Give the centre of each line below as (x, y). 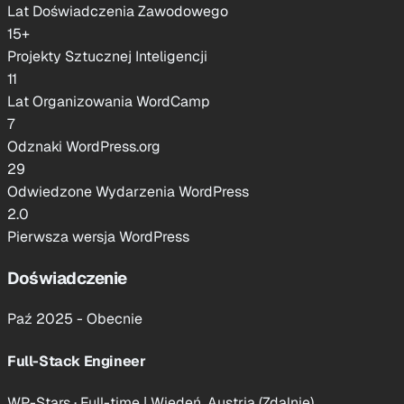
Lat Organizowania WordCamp (109, 101)
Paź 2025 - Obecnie (75, 319)
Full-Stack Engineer (77, 361)
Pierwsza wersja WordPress (98, 236)
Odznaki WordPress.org (84, 146)
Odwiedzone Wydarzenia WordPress (128, 191)
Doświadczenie (67, 278)
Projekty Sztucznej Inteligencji (107, 56)
